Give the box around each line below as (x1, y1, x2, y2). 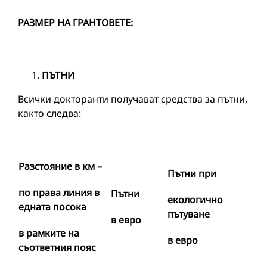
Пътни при (167, 167, 216, 180)
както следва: (18, 107, 81, 120)
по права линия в (18, 186, 100, 199)
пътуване (167, 207, 210, 221)
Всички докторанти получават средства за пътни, (18, 92, 247, 105)
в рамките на (18, 226, 79, 240)
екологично (167, 193, 223, 206)
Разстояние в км (18, 160, 95, 173)
